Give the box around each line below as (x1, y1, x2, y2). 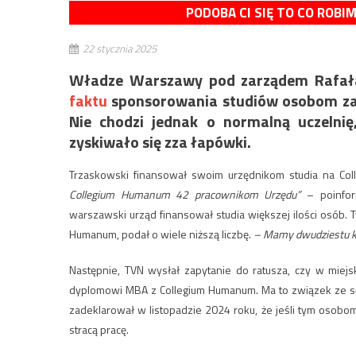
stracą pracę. (69, 321, 129, 338)
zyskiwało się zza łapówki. (69, 130, 251, 154)
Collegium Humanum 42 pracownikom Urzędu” (69, 186, 301, 203)
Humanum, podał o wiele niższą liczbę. (69, 226, 251, 242)
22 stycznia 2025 (83, 41, 157, 56)
